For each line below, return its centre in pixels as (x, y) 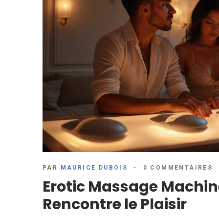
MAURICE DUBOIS (94, 168)
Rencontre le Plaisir (115, 205)
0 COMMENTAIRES (178, 168)
